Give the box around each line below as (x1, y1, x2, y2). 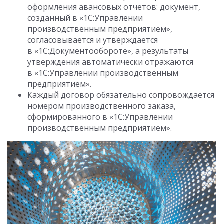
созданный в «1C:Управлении (27, 12, 143, 24)
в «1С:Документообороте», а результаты (27, 45, 188, 57)
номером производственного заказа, (27, 100, 176, 112)
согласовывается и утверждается (27, 34, 158, 46)
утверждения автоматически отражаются (27, 56, 193, 68)
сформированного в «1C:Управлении (27, 111, 173, 123)
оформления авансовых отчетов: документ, (27, 1, 200, 13)
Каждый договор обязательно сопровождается (27, 89, 214, 101)
